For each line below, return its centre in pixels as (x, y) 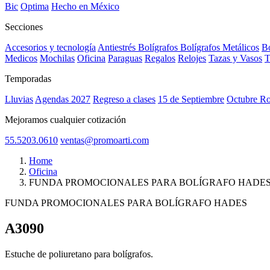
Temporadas (28, 79)
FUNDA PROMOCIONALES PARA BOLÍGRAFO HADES (126, 203)
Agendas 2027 (63, 99)
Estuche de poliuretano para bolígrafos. (79, 254)
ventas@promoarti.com (105, 140)
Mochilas (57, 58)
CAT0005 (77, 229)
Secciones (24, 27)
